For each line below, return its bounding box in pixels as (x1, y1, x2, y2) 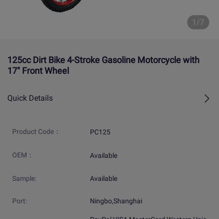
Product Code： (12, 128, 61, 136)
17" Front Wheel (7, 66, 69, 76)
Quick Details (7, 93, 53, 103)
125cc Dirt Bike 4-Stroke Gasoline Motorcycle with (7, 55, 199, 66)
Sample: (12, 175, 36, 183)
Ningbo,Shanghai (89, 197, 142, 205)
